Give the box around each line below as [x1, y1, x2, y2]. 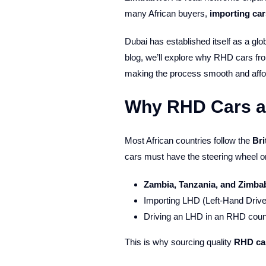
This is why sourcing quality [124, 237, 234, 247]
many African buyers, [124, 8, 210, 18]
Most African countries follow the [124, 135, 252, 145]
